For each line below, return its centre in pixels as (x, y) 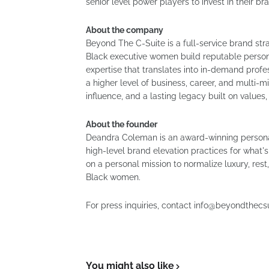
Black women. (113, 177)
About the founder (122, 124)
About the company (125, 30)
